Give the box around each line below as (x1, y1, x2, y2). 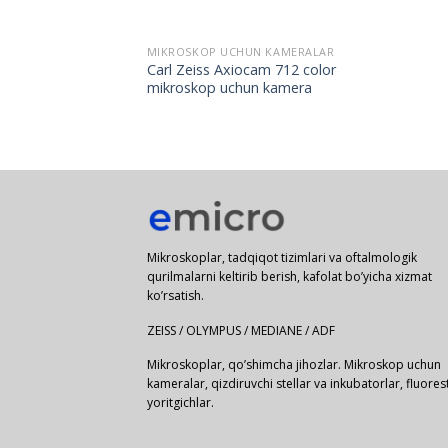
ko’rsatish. (147, 286, 204, 304)
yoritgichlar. (147, 394, 214, 412)
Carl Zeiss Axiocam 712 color (146, 60, 336, 80)
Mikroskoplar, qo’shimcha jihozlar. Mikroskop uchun (147, 356, 441, 374)
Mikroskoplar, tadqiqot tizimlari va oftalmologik (147, 248, 417, 266)
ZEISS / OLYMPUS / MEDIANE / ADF (147, 321, 335, 339)
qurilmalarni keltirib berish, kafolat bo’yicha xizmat (147, 267, 432, 285)
